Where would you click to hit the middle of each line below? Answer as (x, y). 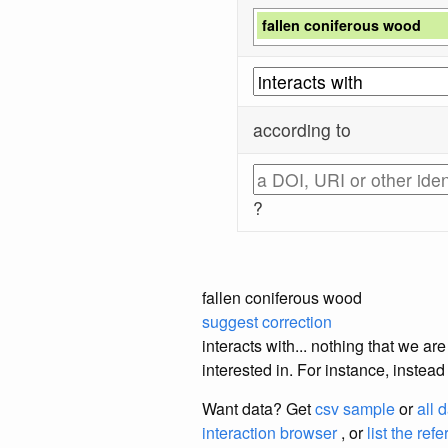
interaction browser (269, 432)
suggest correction (267, 321)
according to (302, 129)
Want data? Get (258, 408)
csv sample (355, 408)
